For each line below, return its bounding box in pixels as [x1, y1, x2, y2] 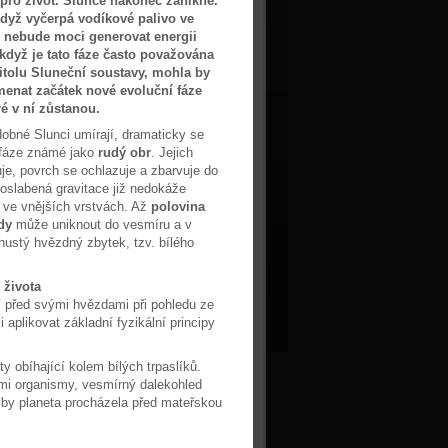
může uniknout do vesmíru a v [12, 217, 192, 232]
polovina [151, 199, 205, 214]
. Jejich [151, 145, 193, 160]
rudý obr [98, 145, 151, 160]
